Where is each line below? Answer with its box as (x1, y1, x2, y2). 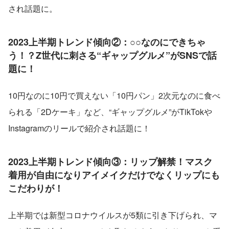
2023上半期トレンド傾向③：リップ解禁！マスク (8, 155, 213, 169)
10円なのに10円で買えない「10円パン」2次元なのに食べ (8, 89, 220, 102)
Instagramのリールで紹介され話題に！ (8, 122, 150, 134)
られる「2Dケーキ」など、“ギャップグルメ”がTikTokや (8, 106, 212, 118)
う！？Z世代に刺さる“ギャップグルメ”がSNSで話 (8, 49, 217, 62)
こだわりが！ (8, 181, 63, 195)
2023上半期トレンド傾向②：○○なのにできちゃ (8, 35, 205, 49)
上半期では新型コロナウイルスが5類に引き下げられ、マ (8, 209, 217, 221)
